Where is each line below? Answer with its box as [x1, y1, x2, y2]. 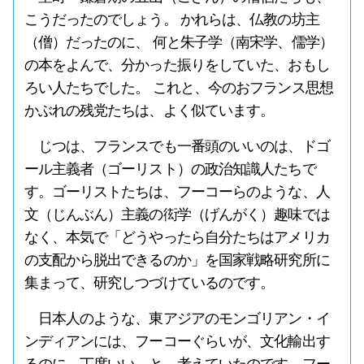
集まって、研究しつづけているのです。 [24, 275, 275, 291]
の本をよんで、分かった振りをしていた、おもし [24, 57, 330, 73]
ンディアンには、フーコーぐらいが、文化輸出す [24, 333, 330, 349]
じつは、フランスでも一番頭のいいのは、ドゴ [24, 138, 330, 154]
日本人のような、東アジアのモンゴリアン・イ [24, 310, 330, 327]
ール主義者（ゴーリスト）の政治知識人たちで [24, 161, 316, 177]
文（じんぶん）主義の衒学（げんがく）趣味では [24, 206, 330, 223]
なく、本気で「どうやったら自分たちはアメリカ [24, 229, 330, 245]
